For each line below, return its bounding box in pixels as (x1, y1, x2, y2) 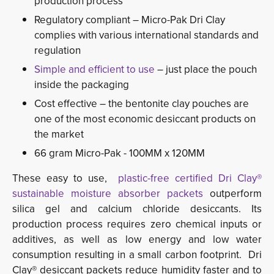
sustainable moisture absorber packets (12, 186, 203, 202)
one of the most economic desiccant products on (34, 111, 256, 127)
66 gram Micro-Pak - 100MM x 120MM (34, 146, 205, 161)
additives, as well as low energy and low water (12, 232, 262, 248)
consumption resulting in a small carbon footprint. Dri (12, 247, 262, 263)
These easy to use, (12, 171, 118, 187)
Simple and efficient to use (34, 62, 155, 78)
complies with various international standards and (34, 28, 259, 43)
